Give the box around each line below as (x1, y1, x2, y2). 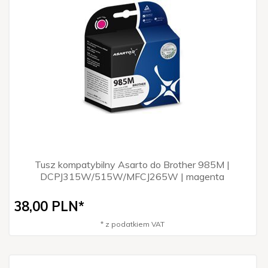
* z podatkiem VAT (100, 219, 165, 229)
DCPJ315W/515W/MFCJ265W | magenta (40, 170, 224, 182)
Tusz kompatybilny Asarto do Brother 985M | (35, 158, 230, 170)
